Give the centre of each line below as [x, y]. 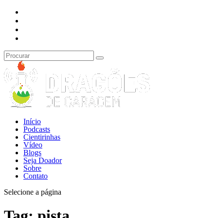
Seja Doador [43, 160]
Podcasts [37, 129]
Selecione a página [33, 192]
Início [32, 121]
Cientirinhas [42, 137]
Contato [36, 176]
